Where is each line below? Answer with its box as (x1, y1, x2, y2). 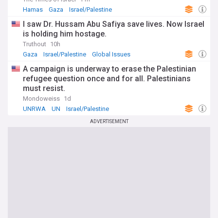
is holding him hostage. (23, 29, 107, 38)
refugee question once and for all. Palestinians (23, 74, 191, 83)
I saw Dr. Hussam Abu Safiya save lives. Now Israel (23, 19, 204, 29)
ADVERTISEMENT (90, 119, 128, 124)
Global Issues (92, 51, 130, 58)
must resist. (23, 84, 65, 93)
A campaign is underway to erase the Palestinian (23, 64, 196, 73)
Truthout (23, 40, 46, 48)
